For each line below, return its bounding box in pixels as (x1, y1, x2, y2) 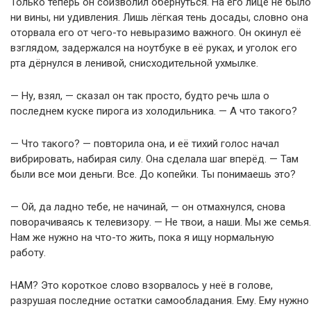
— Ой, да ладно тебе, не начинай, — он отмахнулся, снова (10, 201, 285, 213)
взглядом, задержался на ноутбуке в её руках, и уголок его (10, 42, 297, 54)
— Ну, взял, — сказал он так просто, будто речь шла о (10, 90, 269, 102)
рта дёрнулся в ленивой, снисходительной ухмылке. (10, 57, 258, 69)
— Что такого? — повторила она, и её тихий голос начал (10, 137, 279, 150)
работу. (10, 246, 46, 259)
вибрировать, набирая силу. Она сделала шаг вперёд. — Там (10, 153, 299, 165)
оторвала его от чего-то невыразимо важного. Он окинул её (10, 26, 301, 39)
